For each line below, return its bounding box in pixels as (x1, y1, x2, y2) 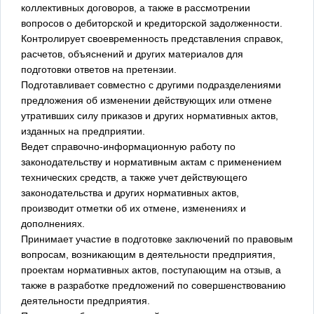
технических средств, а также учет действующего (21, 171, 247, 183)
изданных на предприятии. (21, 125, 145, 137)
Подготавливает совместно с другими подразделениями (21, 78, 281, 90)
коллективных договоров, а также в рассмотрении (21, 1, 250, 13)
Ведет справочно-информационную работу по (21, 140, 235, 152)
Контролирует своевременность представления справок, (21, 32, 283, 44)
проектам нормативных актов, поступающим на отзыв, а (21, 264, 281, 275)
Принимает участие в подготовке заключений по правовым (21, 233, 293, 245)
